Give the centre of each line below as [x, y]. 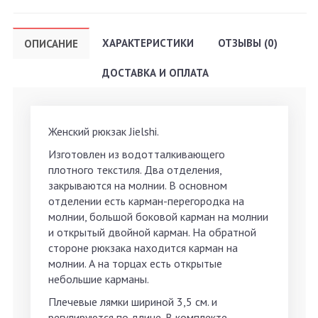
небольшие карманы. [99, 279]
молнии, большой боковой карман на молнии [158, 217]
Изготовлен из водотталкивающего [137, 154]
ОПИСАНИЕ [51, 44]
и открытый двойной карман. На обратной [152, 232]
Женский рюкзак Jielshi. [104, 132]
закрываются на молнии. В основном [138, 186]
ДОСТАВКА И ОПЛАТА [155, 73]
